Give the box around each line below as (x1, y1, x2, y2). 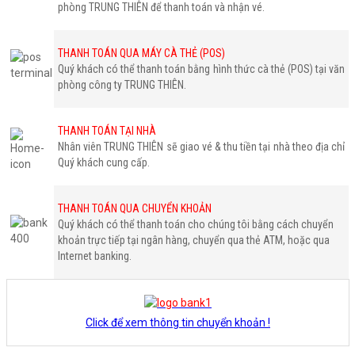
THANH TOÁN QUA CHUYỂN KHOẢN (58, 201, 212, 215)
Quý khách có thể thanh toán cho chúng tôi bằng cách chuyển (58, 217, 334, 231)
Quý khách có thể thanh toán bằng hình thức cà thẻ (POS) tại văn (58, 62, 345, 75)
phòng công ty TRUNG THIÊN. (58, 78, 186, 91)
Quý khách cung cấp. (58, 155, 150, 169)
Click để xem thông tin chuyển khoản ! (86, 315, 270, 329)
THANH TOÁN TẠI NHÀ (58, 124, 156, 137)
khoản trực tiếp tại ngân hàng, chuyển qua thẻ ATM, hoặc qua (58, 233, 330, 246)
